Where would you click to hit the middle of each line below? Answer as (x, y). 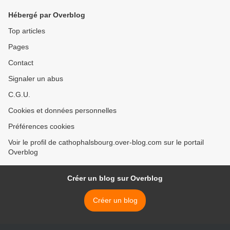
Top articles (27, 31)
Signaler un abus (36, 79)
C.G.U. (19, 94)
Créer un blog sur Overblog (115, 178)
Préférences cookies (41, 126)
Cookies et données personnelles (62, 110)
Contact (21, 63)
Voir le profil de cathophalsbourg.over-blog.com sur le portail (106, 142)
